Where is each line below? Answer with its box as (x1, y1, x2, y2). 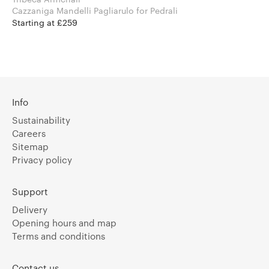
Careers (12, 128, 46, 139)
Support (12, 186, 48, 198)
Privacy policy (12, 154, 72, 166)
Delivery (12, 204, 47, 216)
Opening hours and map (12, 217, 116, 229)
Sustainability (12, 115, 70, 126)
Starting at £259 (12, 17, 77, 28)
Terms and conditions (12, 231, 105, 242)
